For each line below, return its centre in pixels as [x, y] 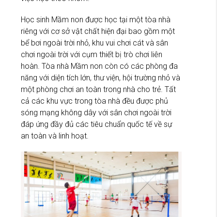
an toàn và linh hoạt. [55, 136]
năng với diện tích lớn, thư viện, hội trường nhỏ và [101, 78]
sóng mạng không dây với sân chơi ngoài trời [96, 113]
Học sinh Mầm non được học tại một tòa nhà [96, 20]
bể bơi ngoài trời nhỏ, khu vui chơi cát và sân [94, 43]
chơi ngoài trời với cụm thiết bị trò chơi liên [92, 55]
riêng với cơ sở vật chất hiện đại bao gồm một [98, 31]
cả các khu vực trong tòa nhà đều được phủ [94, 101]
